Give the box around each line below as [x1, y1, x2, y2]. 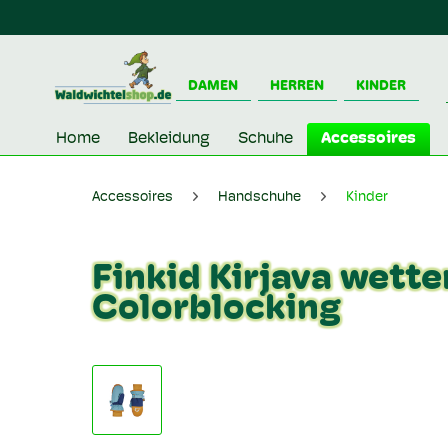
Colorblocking [92, 292, 341, 328]
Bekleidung [128, 131, 210, 147]
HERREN [270, 79, 325, 94]
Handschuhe [218, 190, 301, 205]
